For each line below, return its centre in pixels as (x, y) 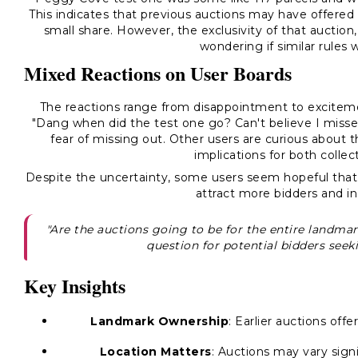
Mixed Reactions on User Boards (158, 73)
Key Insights (75, 286)
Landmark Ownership (159, 321)
